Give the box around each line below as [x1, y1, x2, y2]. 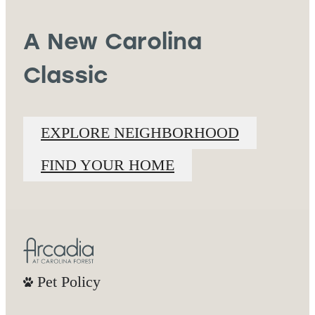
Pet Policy [37, 272, 101, 290]
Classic [23, 65, 108, 89]
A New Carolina [23, 32, 202, 55]
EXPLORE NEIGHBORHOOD [41, 124, 239, 141]
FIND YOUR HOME [41, 156, 174, 174]
